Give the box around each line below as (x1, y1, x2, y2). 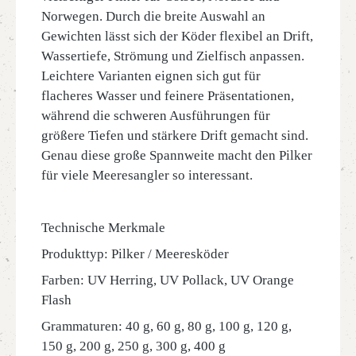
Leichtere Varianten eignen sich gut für (41, 68, 261, 83)
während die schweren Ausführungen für (41, 108, 270, 123)
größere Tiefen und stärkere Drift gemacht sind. (41, 128, 308, 143)
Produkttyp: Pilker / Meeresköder (41, 246, 229, 261)
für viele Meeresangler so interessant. (41, 168, 253, 183)
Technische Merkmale (41, 220, 165, 235)
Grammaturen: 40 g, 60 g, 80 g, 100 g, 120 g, (41, 319, 292, 334)
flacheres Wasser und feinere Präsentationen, (41, 88, 294, 103)
